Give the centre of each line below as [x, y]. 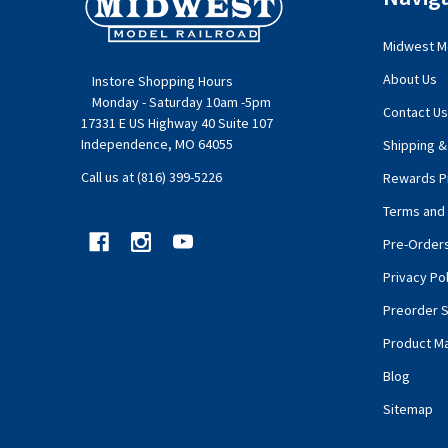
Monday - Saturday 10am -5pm [182, 101]
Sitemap [407, 408]
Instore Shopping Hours [162, 80]
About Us [409, 78]
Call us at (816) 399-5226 [151, 176]
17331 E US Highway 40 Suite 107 [177, 122]
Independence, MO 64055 [157, 143]
